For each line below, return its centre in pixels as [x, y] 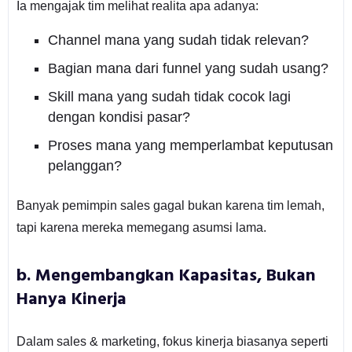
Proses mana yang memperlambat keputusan [190, 145]
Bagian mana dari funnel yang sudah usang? [188, 68]
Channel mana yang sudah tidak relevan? [178, 40]
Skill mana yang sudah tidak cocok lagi [169, 96]
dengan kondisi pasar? [119, 117]
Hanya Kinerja [71, 299]
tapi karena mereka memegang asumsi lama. [141, 227]
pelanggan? [84, 165]
